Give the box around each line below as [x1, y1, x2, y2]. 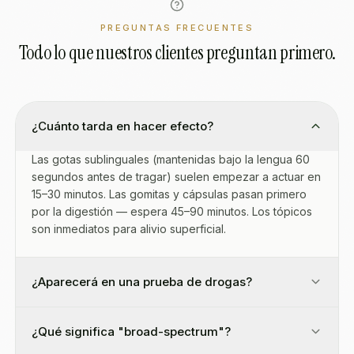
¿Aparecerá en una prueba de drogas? [32, 274, 252, 289]
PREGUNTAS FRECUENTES [100, 22, 254, 33]
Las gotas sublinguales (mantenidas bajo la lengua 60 [32, 153, 310, 166]
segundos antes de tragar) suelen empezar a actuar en [32, 170, 321, 183]
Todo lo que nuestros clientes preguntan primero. [18, 40, 336, 65]
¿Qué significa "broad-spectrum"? [32, 324, 231, 339]
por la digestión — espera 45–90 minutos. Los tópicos [32, 205, 312, 218]
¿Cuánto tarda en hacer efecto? [32, 119, 213, 134]
